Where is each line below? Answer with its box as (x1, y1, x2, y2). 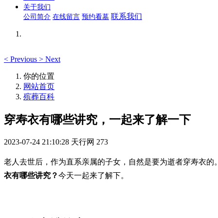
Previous (10, 55, 37, 63)
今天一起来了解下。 (58, 171, 128, 180)
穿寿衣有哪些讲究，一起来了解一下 (4, 113, 191, 126)
